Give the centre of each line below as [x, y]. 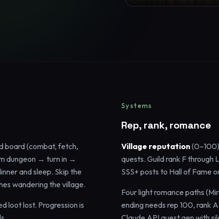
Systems [137, 105]
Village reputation [156, 146]
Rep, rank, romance [166, 125]
